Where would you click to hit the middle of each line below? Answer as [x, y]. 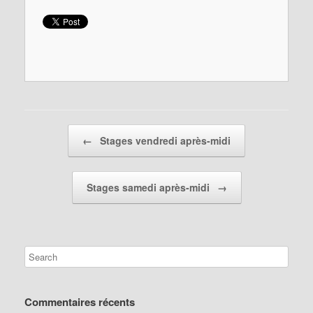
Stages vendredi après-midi [164, 141]
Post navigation [56, 131]
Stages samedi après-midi [149, 188]
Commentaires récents [80, 302]
